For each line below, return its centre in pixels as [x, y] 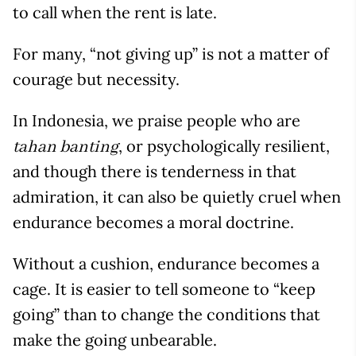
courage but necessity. [96, 79]
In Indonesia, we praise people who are [157, 121]
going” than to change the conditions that [166, 315]
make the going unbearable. [115, 340]
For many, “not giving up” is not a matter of [171, 54]
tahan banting [66, 148]
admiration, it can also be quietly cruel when [177, 197]
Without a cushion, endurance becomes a [166, 264]
